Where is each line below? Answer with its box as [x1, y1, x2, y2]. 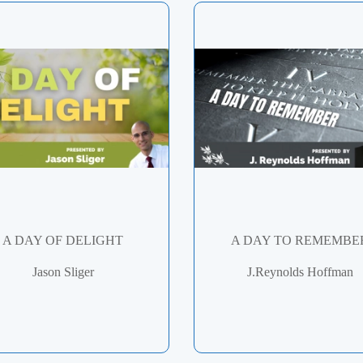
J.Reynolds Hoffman [246, 265, 353, 280]
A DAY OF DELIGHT [2, 233, 124, 248]
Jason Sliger [32, 265, 94, 280]
